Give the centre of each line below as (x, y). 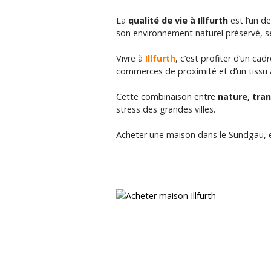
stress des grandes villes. (166, 109)
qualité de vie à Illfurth (178, 21)
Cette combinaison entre (167, 97)
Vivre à (131, 59)
